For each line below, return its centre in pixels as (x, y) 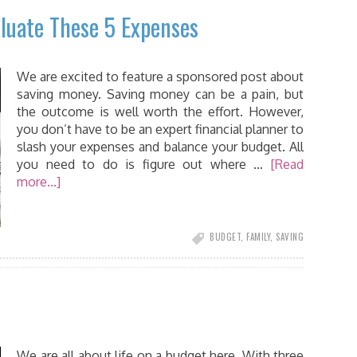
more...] (39, 182)
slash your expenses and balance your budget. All (160, 147)
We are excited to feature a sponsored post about (160, 76)
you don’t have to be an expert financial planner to (160, 129)
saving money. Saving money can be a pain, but (160, 94)
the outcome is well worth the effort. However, (160, 112)
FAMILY (258, 237)
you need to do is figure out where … (144, 164)
